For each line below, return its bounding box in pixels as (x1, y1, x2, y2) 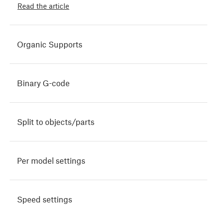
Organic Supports (17, 39, 82, 49)
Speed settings (17, 194, 72, 204)
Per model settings (17, 155, 85, 166)
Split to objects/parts (17, 117, 94, 127)
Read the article (17, 1, 69, 10)
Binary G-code (17, 78, 70, 88)
